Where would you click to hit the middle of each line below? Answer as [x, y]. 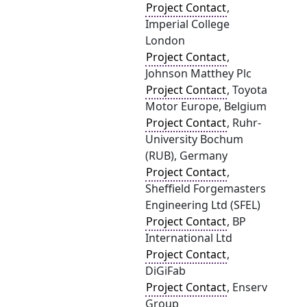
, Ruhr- [244, 123]
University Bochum [194, 139]
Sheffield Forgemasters [206, 188]
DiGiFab [165, 271]
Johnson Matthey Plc [198, 73]
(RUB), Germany [186, 156]
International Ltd [189, 238]
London [165, 40]
